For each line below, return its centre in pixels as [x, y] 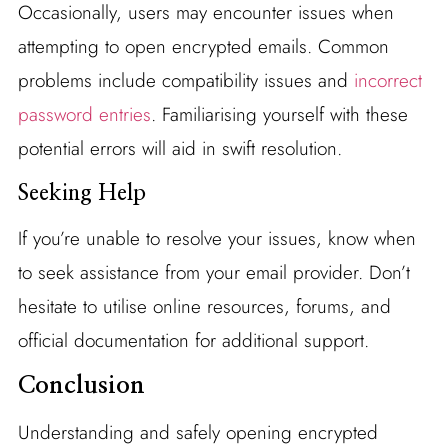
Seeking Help [81, 192]
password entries [84, 114]
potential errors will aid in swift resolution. [179, 148]
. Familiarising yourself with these [279, 114]
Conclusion [81, 385]
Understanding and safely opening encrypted [197, 432]
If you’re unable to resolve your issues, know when [216, 238]
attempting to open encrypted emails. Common [203, 46]
